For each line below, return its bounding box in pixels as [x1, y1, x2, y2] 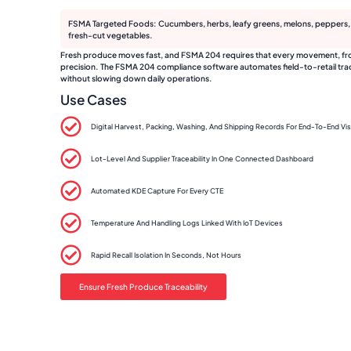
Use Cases [60, 90, 127, 108]
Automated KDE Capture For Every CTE [90, 186, 223, 195]
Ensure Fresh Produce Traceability [79, 280, 208, 291]
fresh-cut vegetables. [68, 29, 153, 40]
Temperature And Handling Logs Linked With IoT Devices [90, 218, 283, 227]
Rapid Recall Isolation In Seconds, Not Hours [90, 250, 241, 259]
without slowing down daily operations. [60, 72, 212, 83]
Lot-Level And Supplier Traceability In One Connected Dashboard [90, 154, 313, 163]
